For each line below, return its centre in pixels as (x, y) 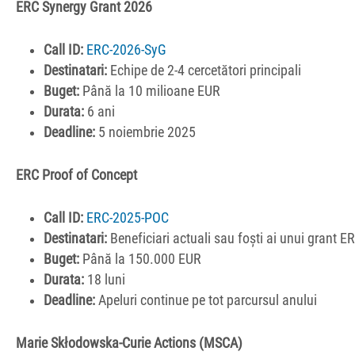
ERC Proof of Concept (76, 175)
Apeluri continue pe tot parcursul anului (206, 301)
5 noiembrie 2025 (146, 132)
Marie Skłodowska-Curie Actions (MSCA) (129, 344)
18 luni (105, 280)
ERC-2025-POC (128, 218)
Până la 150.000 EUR (141, 260)
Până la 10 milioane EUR (150, 91)
